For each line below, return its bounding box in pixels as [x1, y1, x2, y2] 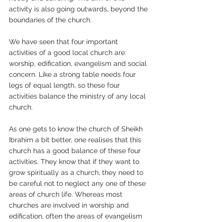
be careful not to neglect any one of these [9, 179, 148, 188]
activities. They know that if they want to [9, 158, 141, 166]
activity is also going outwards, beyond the [9, 5, 150, 13]
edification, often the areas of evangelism [9, 212, 144, 221]
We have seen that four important [9, 38, 120, 46]
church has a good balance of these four [9, 147, 143, 155]
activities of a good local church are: [9, 49, 128, 57]
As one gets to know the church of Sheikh [9, 125, 145, 133]
